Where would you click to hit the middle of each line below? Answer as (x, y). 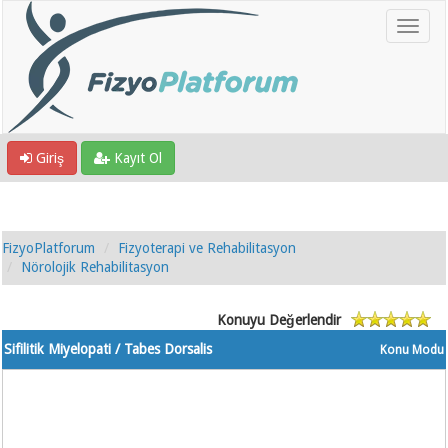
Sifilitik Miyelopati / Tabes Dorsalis (108, 349)
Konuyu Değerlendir (278, 320)
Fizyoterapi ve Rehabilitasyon (207, 248)
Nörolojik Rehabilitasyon (95, 267)
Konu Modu (411, 350)
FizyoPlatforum (49, 248)
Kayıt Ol (136, 158)
